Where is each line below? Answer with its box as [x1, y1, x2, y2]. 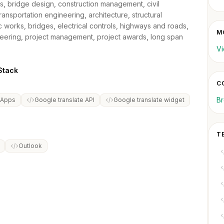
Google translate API [34, 96, 94, 103]
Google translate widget [113, 96, 184, 103]
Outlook [18, 142, 42, 149]
